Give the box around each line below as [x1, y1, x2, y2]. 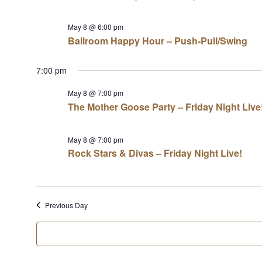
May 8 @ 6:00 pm [67, 22, 123, 32]
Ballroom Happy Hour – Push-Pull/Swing [67, 33, 247, 47]
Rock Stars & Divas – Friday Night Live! [67, 146, 242, 160]
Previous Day [44, 199, 88, 210]
